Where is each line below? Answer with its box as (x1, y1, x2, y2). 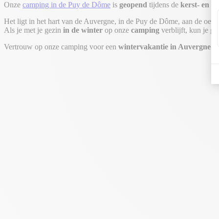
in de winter (63, 25, 103, 34)
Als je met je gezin (4, 25, 63, 34)
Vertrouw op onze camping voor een (4, 42, 118, 51)
